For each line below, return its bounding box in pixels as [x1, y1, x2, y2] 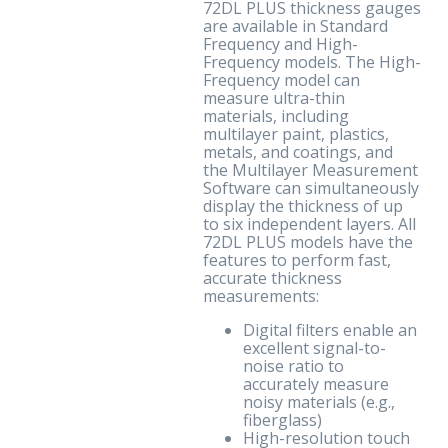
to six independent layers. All [203, 213, 416, 235]
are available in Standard [203, 15, 388, 37]
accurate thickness [203, 267, 342, 289]
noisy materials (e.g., [243, 391, 395, 413]
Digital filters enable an [243, 319, 417, 341]
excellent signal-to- [243, 337, 386, 359]
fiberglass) [243, 409, 322, 431]
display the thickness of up [203, 195, 403, 217]
